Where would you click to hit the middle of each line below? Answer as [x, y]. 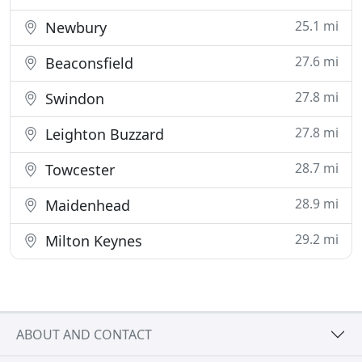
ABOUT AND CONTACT [84, 334]
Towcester [78, 170]
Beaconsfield [87, 63]
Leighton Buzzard [103, 134]
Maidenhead [86, 205]
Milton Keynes [92, 241]
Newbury [74, 27]
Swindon [73, 99]
